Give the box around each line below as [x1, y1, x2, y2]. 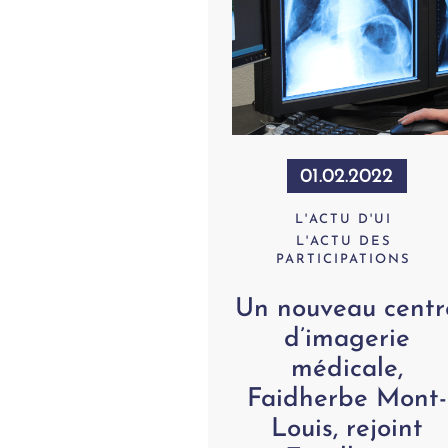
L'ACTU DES [295, 234, 392, 248]
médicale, [290, 355, 403, 383]
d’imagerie [283, 325, 410, 353]
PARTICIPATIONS [276, 252, 412, 266]
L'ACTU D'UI [295, 212, 393, 226]
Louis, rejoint [270, 415, 423, 443]
